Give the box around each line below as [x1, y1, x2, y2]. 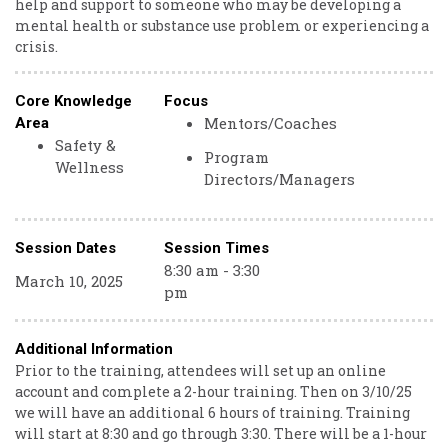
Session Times [164, 239, 270, 257]
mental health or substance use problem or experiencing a [15, 16, 429, 35]
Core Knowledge [15, 92, 132, 110]
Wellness [55, 157, 124, 177]
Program [204, 147, 270, 167]
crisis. [15, 37, 58, 56]
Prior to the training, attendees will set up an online [15, 361, 386, 380]
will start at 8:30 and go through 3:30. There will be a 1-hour [15, 424, 427, 443]
